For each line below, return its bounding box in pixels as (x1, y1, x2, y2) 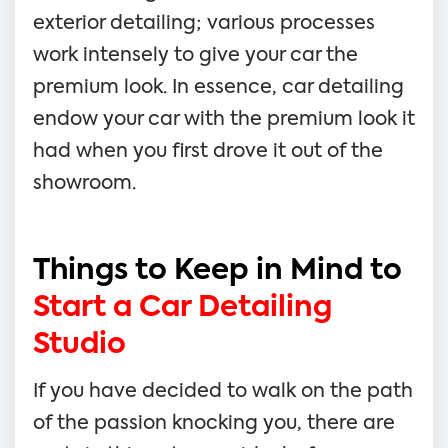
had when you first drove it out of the (33, 141, 383, 161)
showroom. (33, 173, 136, 193)
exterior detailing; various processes (33, 13, 375, 33)
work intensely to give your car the (33, 45, 358, 65)
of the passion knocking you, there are (33, 413, 395, 433)
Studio (33, 330, 126, 360)
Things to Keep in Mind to (33, 256, 402, 286)
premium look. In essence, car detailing (33, 77, 404, 97)
